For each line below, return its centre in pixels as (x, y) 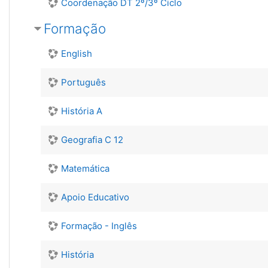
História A (82, 111)
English (77, 54)
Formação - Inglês (99, 226)
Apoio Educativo (95, 197)
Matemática (85, 168)
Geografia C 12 (92, 140)
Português (83, 82)
